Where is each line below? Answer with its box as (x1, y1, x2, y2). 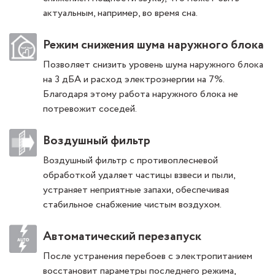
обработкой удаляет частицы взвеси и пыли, (43, 168, 235, 183)
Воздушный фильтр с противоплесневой (43, 153, 218, 168)
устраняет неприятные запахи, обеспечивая (43, 183, 229, 198)
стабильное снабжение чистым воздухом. (43, 198, 222, 212)
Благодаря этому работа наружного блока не (43, 87, 238, 102)
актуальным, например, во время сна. (43, 6, 198, 21)
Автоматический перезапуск (43, 228, 201, 246)
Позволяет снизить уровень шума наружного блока (43, 58, 263, 72)
